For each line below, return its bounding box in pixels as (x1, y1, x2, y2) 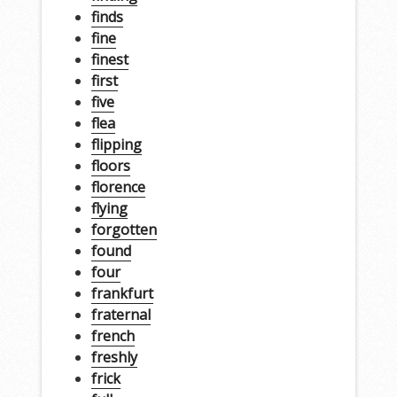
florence (90, 176, 145, 197)
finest (90, 49, 128, 69)
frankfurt (90, 283, 153, 303)
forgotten (90, 219, 157, 239)
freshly (90, 346, 137, 367)
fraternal (90, 304, 151, 324)
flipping (90, 134, 142, 154)
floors (90, 155, 130, 175)
